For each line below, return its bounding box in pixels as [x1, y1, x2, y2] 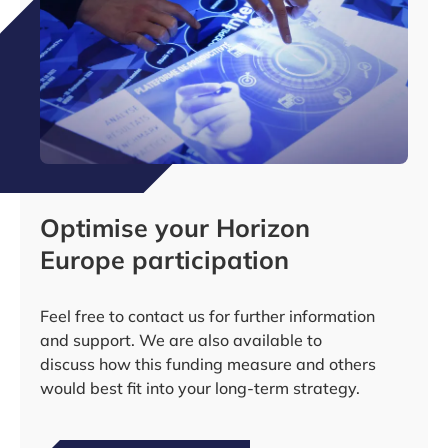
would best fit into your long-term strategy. [40, 378, 360, 398]
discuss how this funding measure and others [40, 354, 376, 374]
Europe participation [40, 244, 289, 275]
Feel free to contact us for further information [40, 306, 375, 326]
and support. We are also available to [40, 330, 322, 350]
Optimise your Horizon [40, 212, 310, 243]
